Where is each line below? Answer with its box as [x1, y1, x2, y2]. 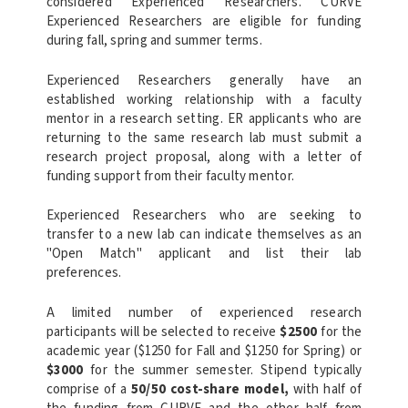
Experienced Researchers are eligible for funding [46, 12, 362, 32]
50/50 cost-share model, [131, 379, 290, 399]
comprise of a [46, 379, 132, 399]
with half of [289, 379, 362, 399]
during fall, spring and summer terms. [46, 31, 266, 51]
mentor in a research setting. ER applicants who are [46, 108, 362, 128]
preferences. [46, 263, 125, 283]
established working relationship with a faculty [46, 89, 362, 109]
